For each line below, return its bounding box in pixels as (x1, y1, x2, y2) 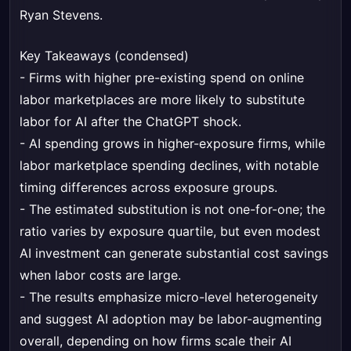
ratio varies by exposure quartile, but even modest (20, 223, 320, 240)
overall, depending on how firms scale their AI (20, 333, 291, 349)
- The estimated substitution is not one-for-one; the (20, 201, 325, 218)
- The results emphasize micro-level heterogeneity (20, 289, 318, 306)
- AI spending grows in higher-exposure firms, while (20, 136, 325, 152)
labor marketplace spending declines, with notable (20, 157, 319, 174)
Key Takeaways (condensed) (20, 48, 189, 64)
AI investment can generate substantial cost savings (20, 245, 328, 262)
